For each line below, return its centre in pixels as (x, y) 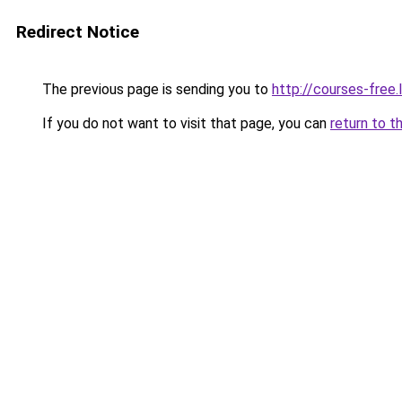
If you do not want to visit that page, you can (184, 123)
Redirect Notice (78, 32)
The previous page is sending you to (155, 89)
